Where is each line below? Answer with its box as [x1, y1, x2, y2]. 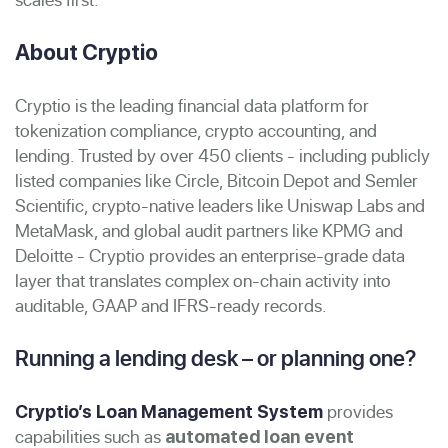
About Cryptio [15, 38, 158, 65]
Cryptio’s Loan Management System [15, 400, 323, 422]
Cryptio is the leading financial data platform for [15, 92, 369, 118]
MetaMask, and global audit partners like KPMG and [15, 217, 403, 243]
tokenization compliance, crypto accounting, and [15, 117, 377, 143]
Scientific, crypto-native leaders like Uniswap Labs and [15, 192, 425, 218]
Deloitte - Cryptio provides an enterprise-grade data [15, 242, 405, 268]
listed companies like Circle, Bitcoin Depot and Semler [15, 167, 418, 193]
